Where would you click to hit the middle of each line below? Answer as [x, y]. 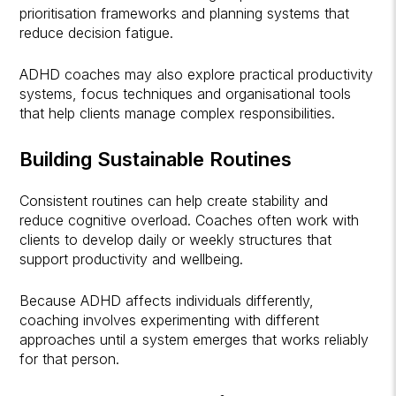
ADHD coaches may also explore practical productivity [197, 74]
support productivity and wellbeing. [132, 259]
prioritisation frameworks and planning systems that [185, 13]
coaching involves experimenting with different [170, 320]
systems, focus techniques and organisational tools [186, 93]
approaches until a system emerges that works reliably [194, 339]
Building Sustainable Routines [156, 159]
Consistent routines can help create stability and [174, 200]
